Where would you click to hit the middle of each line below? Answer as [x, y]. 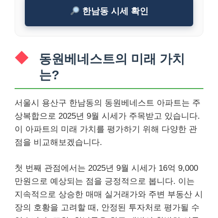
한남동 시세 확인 [114, 11]
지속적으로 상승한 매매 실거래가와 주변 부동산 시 [109, 194]
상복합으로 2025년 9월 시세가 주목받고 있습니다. [107, 116]
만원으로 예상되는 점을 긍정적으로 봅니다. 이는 [105, 181]
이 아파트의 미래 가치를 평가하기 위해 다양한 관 [106, 129]
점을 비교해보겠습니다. [58, 142]
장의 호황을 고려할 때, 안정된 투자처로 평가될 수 [107, 207]
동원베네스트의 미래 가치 [112, 59]
